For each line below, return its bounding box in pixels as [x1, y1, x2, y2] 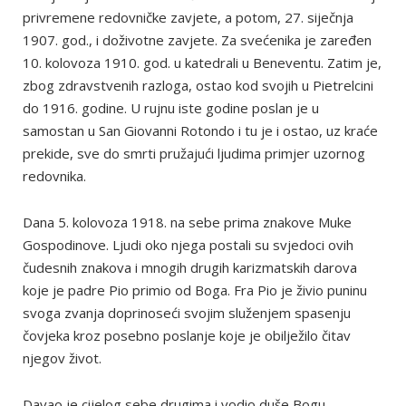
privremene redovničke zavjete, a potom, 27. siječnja [23, 8, 353, 26]
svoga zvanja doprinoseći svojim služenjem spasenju [23, 304, 351, 322]
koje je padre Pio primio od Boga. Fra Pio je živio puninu [23, 281, 367, 299]
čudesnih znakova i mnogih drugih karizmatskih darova [23, 258, 357, 276]
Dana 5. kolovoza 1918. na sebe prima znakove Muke [23, 213, 352, 231]
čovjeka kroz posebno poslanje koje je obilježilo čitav [23, 326, 351, 344]
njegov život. [23, 349, 101, 367]
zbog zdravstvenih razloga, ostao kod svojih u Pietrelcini [23, 76, 373, 94]
